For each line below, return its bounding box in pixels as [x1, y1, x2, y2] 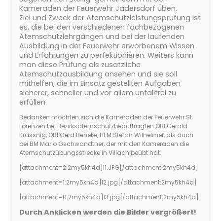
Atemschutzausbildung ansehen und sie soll [19, 69, 177, 79]
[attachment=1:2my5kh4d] [19, 178, 102, 186]
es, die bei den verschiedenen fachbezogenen [19, 22, 184, 32]
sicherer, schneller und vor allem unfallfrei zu [19, 88, 176, 98]
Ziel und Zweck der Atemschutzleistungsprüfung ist [19, 13, 201, 23]
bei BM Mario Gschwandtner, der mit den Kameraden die [19, 140, 189, 148]
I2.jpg [102, 178, 118, 186]
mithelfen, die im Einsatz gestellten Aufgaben [19, 78, 181, 88]
